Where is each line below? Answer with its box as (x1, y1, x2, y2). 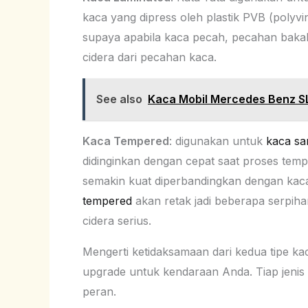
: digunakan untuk (169, 133, 266, 148)
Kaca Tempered (82, 133, 169, 148)
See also (96, 91, 142, 106)
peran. (82, 284, 116, 298)
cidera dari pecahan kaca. (82, 49, 217, 64)
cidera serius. (82, 213, 151, 228)
